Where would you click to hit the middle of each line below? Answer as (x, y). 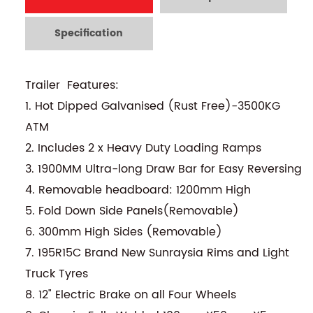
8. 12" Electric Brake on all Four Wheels (130, 294)
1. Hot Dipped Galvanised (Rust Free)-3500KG (152, 106)
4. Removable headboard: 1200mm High (138, 190)
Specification (89, 33)
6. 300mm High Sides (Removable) (123, 232)
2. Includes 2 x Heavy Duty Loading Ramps (143, 148)
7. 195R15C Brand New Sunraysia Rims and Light (157, 253)
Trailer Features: (72, 85)
